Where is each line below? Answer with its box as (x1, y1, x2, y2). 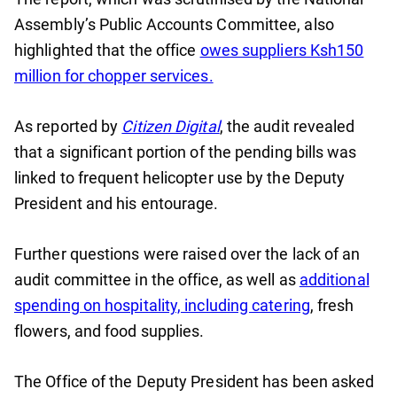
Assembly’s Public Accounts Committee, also (14, 15, 334, 35)
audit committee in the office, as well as (14, 270, 300, 290)
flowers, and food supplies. (14, 322, 205, 341)
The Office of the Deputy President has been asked (14, 372, 375, 392)
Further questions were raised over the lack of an (14, 245, 361, 264)
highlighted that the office (14, 41, 200, 60)
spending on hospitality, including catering (14, 296, 310, 315)
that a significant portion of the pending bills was (14, 143, 357, 162)
